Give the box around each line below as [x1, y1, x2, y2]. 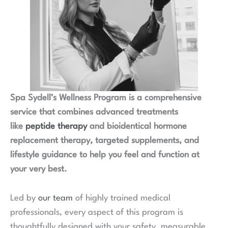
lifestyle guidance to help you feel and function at [10, 150, 199, 159]
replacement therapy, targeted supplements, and [10, 136, 199, 145]
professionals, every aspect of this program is [10, 208, 183, 217]
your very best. [10, 164, 67, 174]
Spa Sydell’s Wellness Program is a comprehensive [10, 93, 202, 102]
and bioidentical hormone [90, 122, 187, 131]
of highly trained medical [73, 194, 170, 203]
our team [38, 194, 73, 203]
